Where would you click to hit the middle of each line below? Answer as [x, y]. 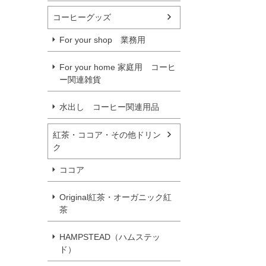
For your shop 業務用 [102, 39]
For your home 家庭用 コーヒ [118, 67]
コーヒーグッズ [82, 17]
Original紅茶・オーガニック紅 [115, 197]
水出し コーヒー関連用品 [109, 107]
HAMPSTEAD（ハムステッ [110, 237]
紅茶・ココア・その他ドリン [107, 134]
